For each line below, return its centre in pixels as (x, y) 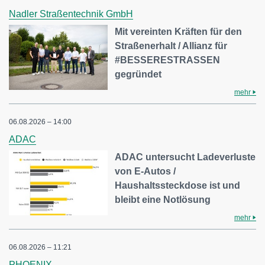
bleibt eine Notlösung (163, 200)
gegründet (138, 74)
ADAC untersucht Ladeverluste (185, 157)
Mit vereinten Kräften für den (179, 32)
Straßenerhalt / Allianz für (171, 46)
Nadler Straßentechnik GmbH (71, 14)
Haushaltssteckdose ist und (178, 185)
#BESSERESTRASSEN (168, 60)
